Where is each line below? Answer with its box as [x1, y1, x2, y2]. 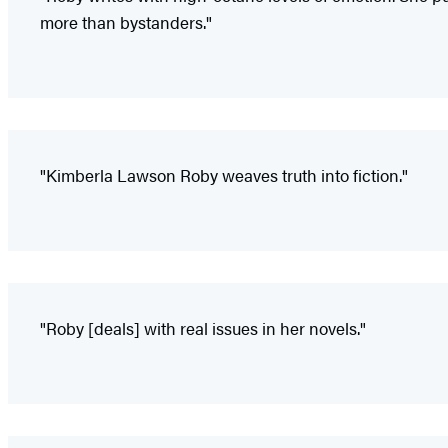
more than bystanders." [40, 10, 212, 35]
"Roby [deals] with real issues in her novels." [40, 316, 366, 341]
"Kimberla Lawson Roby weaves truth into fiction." [40, 163, 408, 188]
